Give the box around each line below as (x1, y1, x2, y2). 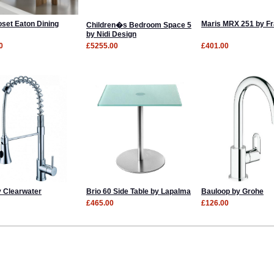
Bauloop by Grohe (201, 187, 264, 196)
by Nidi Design (86, 29, 136, 39)
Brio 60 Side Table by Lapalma (86, 187, 191, 196)
